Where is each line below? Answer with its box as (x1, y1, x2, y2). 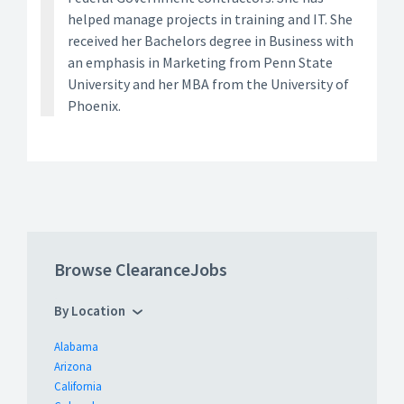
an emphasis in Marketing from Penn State (68, 53, 333, 71)
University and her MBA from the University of (68, 75, 349, 93)
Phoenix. (68, 96, 121, 115)
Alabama (54, 339, 98, 354)
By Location (54, 302, 125, 319)
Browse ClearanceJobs (54, 258, 227, 280)
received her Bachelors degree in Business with (68, 32, 353, 50)
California (54, 379, 102, 394)
